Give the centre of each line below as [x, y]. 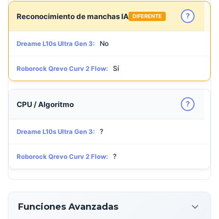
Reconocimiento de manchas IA [73, 16]
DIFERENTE [147, 16]
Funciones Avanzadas [68, 207]
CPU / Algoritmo [45, 104]
